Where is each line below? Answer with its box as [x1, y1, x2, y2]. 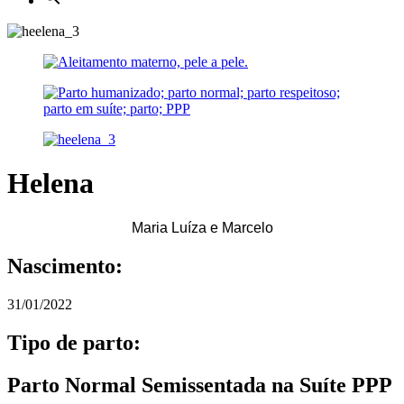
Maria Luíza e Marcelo [131, 219, 273, 235]
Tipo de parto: [7, 330, 141, 354]
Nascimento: [7, 253, 123, 278]
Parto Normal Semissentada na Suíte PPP [7, 372, 392, 397]
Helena [7, 167, 94, 200]
